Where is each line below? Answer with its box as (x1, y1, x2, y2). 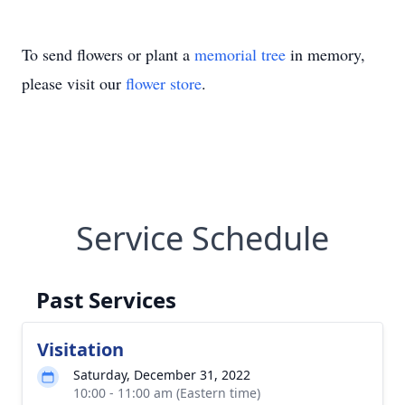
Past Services (36, 285, 176, 315)
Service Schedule (76, 216, 329, 260)
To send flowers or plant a (22, 43, 194, 65)
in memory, (286, 43, 365, 65)
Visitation (37, 337, 124, 362)
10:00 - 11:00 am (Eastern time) (73, 384, 260, 401)
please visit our (22, 72, 126, 94)
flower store (126, 72, 202, 94)
